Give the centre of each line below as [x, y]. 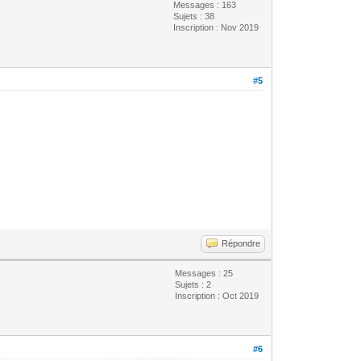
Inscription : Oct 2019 [217, 295]
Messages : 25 [204, 273]
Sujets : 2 [193, 284]
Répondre [241, 243]
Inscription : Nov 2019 [216, 27]
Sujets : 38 [194, 16]
